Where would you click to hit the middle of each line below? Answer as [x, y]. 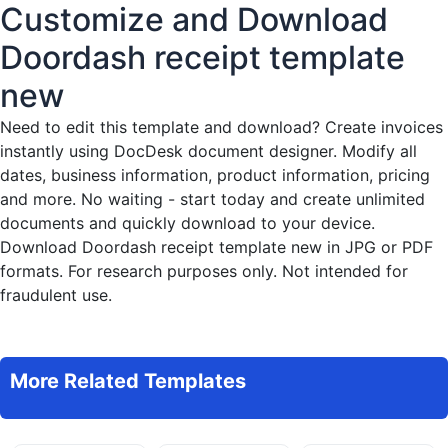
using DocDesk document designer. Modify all [240, 150]
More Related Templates [128, 380]
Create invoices [384, 126]
